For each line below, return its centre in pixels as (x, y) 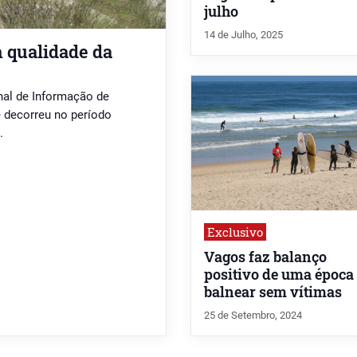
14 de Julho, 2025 (243, 34)
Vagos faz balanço (265, 257)
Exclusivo (235, 231)
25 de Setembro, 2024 (253, 315)
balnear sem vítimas (273, 292)
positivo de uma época (279, 274)
